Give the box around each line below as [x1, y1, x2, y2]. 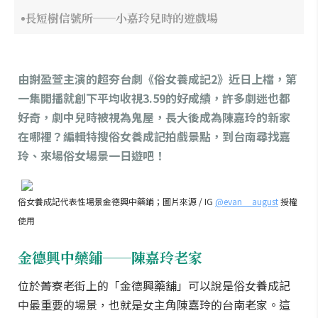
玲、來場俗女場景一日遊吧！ [18, 147, 165, 164]
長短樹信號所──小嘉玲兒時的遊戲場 [25, 10, 218, 26]
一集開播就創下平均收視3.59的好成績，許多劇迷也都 [18, 89, 290, 106]
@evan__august [215, 195, 278, 207]
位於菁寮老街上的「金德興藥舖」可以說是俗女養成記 [18, 277, 290, 294]
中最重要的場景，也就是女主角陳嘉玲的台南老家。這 [18, 296, 290, 313]
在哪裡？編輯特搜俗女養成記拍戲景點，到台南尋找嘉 [18, 128, 290, 145]
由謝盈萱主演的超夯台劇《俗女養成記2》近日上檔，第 [18, 70, 297, 87]
